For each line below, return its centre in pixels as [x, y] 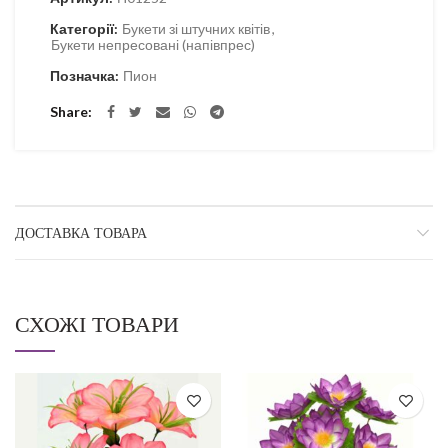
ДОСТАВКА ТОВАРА [81, 233]
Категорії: [85, 28]
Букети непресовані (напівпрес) [153, 44]
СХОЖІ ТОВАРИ [97, 324]
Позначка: [86, 75]
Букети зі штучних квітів [196, 28]
